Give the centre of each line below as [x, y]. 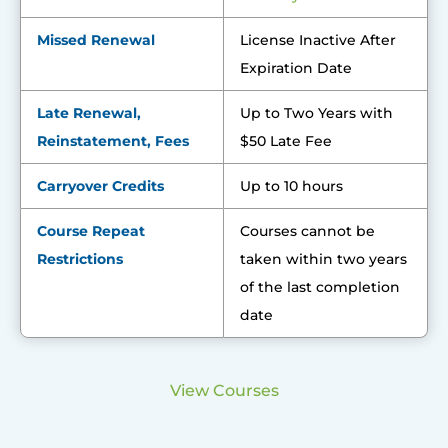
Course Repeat [91, 231]
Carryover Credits [100, 186]
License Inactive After [318, 40]
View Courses [224, 390]
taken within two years [323, 259]
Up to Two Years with [316, 113]
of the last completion [320, 287]
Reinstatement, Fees [113, 141]
